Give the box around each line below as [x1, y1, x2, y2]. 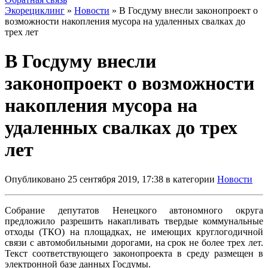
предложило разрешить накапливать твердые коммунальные [5, 215, 263, 226]
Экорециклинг [5, 5, 65, 16]
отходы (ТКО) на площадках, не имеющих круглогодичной [5, 226, 263, 237]
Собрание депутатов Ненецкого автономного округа [5, 205, 263, 215]
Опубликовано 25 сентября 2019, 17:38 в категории [5, 173, 217, 184]
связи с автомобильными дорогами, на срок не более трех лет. [5, 237, 263, 248]
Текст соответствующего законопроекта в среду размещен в [5, 248, 263, 258]
